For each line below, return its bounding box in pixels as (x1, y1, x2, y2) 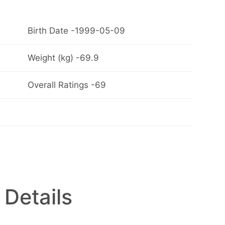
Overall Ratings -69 (27, 80, 106, 90)
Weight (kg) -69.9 (27, 53, 99, 63)
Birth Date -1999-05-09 (27, 26, 125, 36)
